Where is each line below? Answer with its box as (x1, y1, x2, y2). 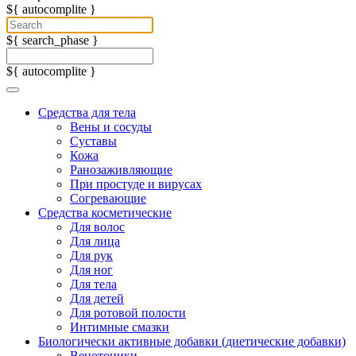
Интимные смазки (70, 320, 169, 335)
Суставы (70, 134, 117, 149)
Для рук (70, 249, 113, 263)
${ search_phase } (6, 33, 99, 48)
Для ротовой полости (70, 306, 186, 320)
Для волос (70, 220, 125, 234)
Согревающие (70, 192, 146, 206)
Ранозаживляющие (70, 163, 172, 177)
